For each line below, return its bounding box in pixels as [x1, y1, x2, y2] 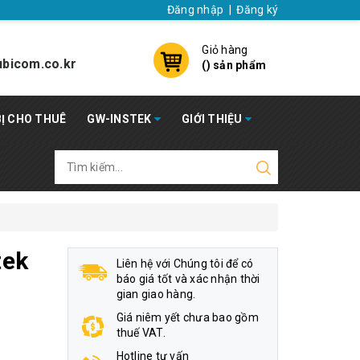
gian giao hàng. [116, 288, 196, 301]
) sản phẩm [206, 59, 266, 72]
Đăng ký [236, 3, 278, 16]
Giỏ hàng [202, 43, 248, 56]
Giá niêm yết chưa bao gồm [116, 311, 259, 324]
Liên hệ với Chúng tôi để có [116, 257, 254, 270]
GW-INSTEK [87, 112, 154, 125]
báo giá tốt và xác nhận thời [116, 272, 260, 285]
